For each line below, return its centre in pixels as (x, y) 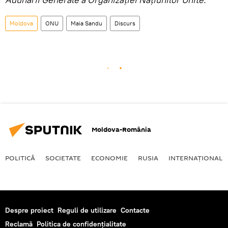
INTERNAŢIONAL (195, 158)
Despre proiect (29, 210)
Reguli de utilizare (87, 210)
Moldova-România (121, 130)
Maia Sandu (87, 23)
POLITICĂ (20, 158)
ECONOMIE (109, 158)
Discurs (125, 23)
